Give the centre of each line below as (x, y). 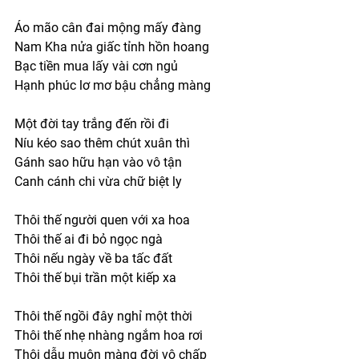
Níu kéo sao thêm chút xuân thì (102, 143)
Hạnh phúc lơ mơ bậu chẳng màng (114, 85)
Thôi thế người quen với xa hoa (102, 220)
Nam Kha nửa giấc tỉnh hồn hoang (112, 46)
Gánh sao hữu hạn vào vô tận (100, 162)
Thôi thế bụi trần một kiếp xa (97, 277)
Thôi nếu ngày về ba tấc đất (93, 258)
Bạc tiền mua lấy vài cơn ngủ (96, 66)
